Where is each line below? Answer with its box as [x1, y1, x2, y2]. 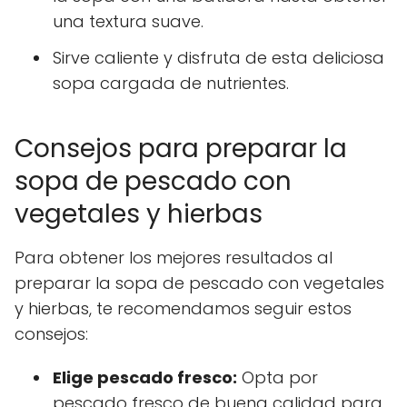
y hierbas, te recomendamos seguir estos [15, 296, 352, 320]
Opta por [237, 365, 318, 389]
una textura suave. [53, 9, 203, 33]
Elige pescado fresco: [53, 365, 237, 389]
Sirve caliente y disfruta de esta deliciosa [53, 45, 384, 69]
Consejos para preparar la [15, 130, 347, 166]
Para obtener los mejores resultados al [15, 245, 333, 269]
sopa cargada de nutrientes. [53, 71, 289, 94]
